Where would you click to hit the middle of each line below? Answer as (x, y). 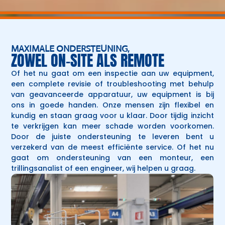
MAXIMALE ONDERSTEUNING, (71, 49)
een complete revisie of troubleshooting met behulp (113, 84)
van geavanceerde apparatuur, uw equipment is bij (113, 94)
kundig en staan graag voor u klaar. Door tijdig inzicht (113, 116)
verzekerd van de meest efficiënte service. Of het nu (113, 147)
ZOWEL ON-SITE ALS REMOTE (88, 61)
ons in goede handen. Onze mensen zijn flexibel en (113, 105)
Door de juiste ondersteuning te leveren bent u (113, 137)
